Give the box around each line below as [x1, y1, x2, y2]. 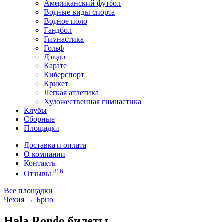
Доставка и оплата [24, 141, 86, 149]
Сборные [24, 115, 55, 123]
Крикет [44, 79, 68, 88]
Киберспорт [44, 70, 84, 79]
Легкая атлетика [44, 88, 99, 97]
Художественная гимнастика [44, 97, 141, 106]
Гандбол [44, 26, 72, 34]
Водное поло [44, 17, 87, 25]
